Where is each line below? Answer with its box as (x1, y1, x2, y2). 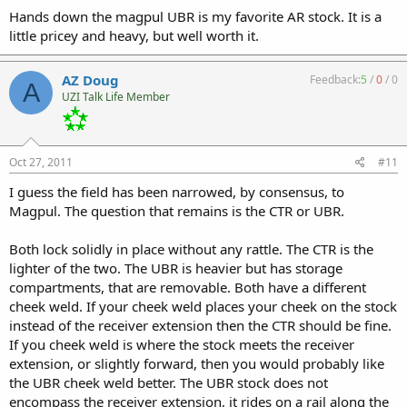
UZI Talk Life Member (62, 89, 170, 104)
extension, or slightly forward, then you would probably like (9, 354, 384, 372)
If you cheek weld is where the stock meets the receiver (9, 335, 354, 353)
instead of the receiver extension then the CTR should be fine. (9, 316, 392, 334)
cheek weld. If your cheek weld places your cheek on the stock (9, 297, 397, 315)
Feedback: (310, 72, 361, 87)
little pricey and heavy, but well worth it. (9, 26, 259, 45)
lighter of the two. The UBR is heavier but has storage (9, 259, 342, 277)
